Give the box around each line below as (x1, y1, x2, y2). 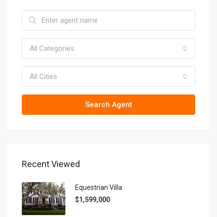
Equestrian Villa (75, 184, 122, 191)
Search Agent (85, 100, 132, 109)
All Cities (30, 72, 57, 81)
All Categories (30, 44, 74, 53)
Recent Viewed (22, 159, 80, 169)
